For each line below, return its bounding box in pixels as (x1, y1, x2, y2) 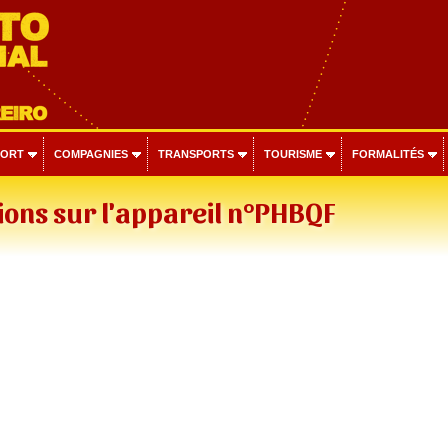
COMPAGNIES (53, 148, 128, 160)
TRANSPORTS (157, 148, 234, 160)
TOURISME (263, 148, 322, 160)
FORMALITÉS (351, 148, 424, 160)
